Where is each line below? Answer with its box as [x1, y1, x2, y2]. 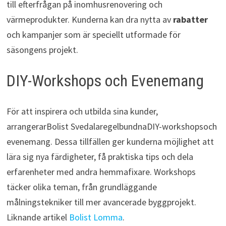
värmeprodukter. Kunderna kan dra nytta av [6, 14, 173, 26]
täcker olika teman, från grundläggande [6, 181, 157, 193]
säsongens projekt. [6, 44, 78, 56]
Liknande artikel [6, 211, 69, 223]
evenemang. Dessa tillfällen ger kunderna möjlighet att [6, 135, 214, 147]
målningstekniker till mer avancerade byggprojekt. [6, 196, 196, 208]
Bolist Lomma [69, 211, 123, 223]
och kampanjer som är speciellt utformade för [6, 29, 181, 41]
